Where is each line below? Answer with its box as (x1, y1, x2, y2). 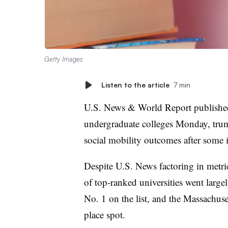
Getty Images (44, 54, 83, 63)
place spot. (83, 208, 128, 221)
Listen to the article (101, 80, 169, 89)
